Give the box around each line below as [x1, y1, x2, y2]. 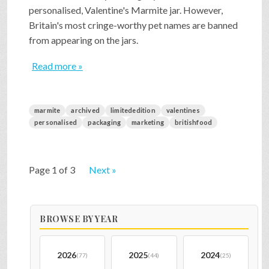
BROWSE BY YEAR [40, 213, 118, 225]
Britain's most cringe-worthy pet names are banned [29, 19, 238, 31]
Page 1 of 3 [29, 163, 75, 175]
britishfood [175, 118, 213, 126]
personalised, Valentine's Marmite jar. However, [29, 4, 223, 16]
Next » [89, 163, 116, 175]
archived [71, 106, 100, 114]
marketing [131, 118, 165, 126]
